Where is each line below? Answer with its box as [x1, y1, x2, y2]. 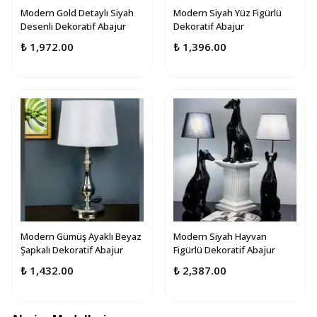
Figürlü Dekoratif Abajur [173, 243, 275, 256]
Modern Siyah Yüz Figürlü [173, 6, 282, 19]
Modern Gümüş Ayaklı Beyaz [21, 230, 142, 243]
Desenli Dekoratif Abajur [21, 20, 126, 33]
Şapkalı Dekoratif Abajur [21, 243, 123, 256]
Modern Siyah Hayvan [173, 230, 267, 243]
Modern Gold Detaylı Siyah [21, 6, 134, 19]
